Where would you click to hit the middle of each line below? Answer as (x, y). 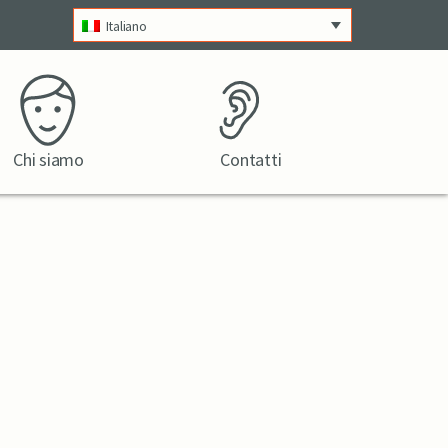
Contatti (251, 159)
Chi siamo (48, 159)
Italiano (126, 25)
